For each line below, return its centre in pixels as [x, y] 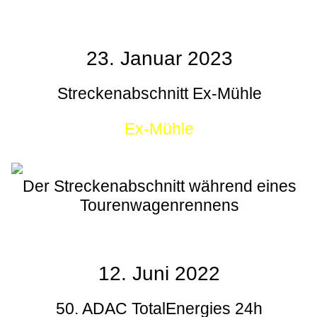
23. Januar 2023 [159, 58]
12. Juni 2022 [159, 273]
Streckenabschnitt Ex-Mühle [159, 93]
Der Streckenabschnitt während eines [159, 186]
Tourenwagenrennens [159, 205]
